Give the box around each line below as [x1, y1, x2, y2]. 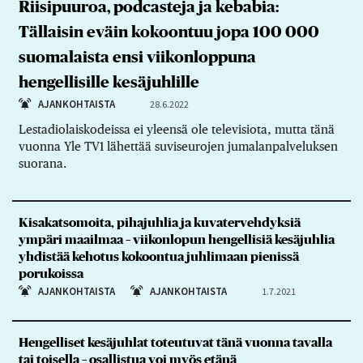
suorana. [18, 156, 66, 171]
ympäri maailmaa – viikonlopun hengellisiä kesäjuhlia [18, 233, 335, 246]
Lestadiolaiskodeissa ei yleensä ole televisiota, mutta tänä [18, 122, 335, 137]
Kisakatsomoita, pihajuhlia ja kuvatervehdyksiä [18, 216, 301, 229]
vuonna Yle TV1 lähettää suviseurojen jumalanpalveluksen [18, 139, 338, 154]
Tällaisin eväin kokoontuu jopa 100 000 [18, 24, 319, 41]
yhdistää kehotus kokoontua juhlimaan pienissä [18, 250, 299, 263]
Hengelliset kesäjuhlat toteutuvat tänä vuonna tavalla [18, 335, 332, 349]
